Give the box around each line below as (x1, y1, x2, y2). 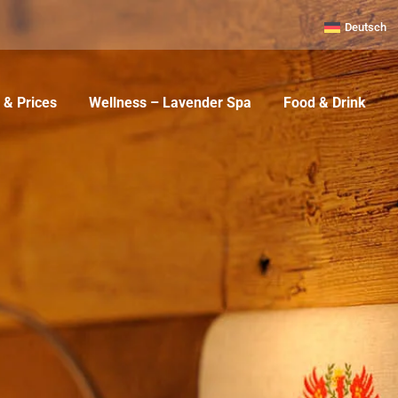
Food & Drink (283, 94, 366, 112)
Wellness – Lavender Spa (89, 94, 251, 112)
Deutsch (345, 20, 387, 35)
